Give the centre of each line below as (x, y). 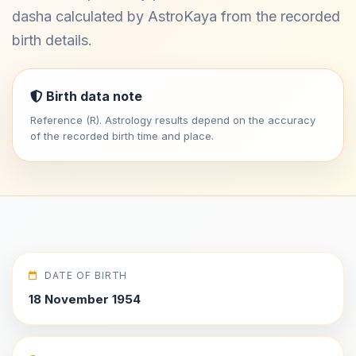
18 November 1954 (85, 299)
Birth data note (93, 96)
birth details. (52, 40)
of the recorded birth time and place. (122, 136)
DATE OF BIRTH (86, 275)
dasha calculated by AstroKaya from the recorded (176, 16)
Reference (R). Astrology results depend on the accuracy (173, 120)
